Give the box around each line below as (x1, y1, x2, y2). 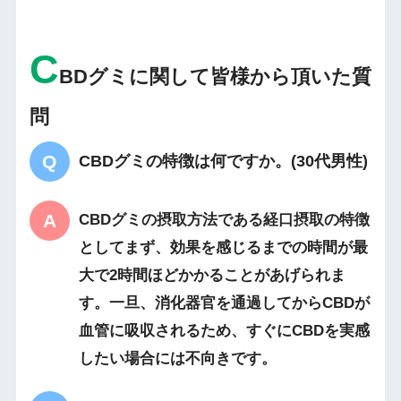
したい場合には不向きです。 (78, 350, 277, 368)
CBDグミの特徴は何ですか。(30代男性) (78, 152, 368, 171)
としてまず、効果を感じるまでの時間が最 (78, 239, 368, 257)
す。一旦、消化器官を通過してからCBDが (78, 294, 370, 312)
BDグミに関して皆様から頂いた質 (58, 65, 371, 89)
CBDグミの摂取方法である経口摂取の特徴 (78, 211, 370, 229)
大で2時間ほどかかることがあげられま (78, 267, 346, 285)
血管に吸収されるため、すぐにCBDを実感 (78, 322, 370, 340)
